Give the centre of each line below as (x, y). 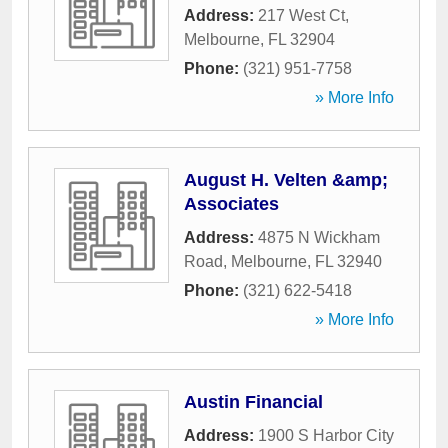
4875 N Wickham (319, 237)
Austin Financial (253, 402)
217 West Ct (301, 15)
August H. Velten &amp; (286, 180)
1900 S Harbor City (326, 435)
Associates (231, 204)
